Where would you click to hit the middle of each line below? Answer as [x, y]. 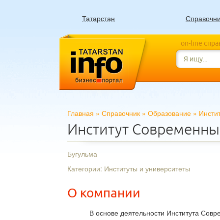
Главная [81, 113]
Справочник [121, 113]
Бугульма [82, 154]
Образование [169, 113]
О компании [104, 193]
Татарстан [98, 18]
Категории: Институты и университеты [129, 168]
